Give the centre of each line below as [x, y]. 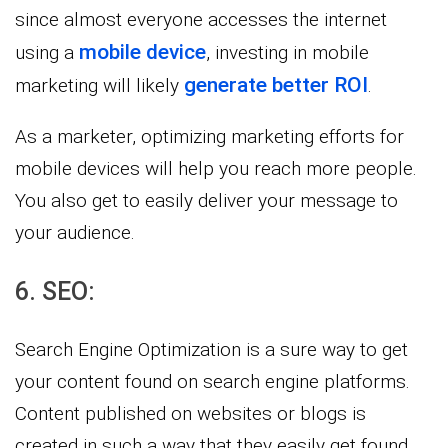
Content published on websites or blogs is [190, 413]
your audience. [75, 232]
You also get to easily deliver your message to [206, 200]
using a [47, 52]
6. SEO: [55, 291]
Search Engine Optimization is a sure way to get [211, 349]
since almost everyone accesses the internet [201, 19]
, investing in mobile [287, 52]
